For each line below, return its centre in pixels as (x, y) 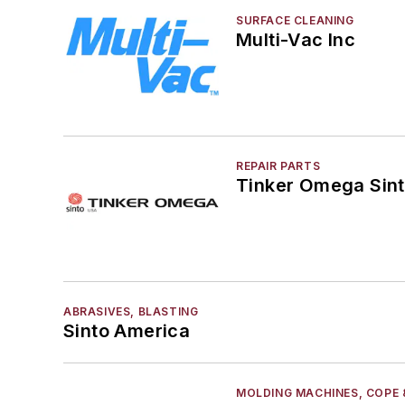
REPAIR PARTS (278, 165)
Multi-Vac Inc (297, 39)
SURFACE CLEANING (295, 20)
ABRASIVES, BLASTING (131, 312)
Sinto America (127, 331)
